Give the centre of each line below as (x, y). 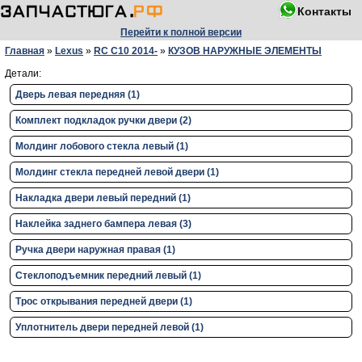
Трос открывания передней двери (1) (104, 301)
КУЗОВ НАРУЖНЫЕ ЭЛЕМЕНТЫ (245, 51)
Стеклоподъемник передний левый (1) (108, 276)
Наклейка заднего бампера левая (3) (103, 224)
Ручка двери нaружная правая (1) (95, 250)
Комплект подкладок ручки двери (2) (103, 120)
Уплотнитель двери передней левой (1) (109, 327)
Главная (25, 51)
